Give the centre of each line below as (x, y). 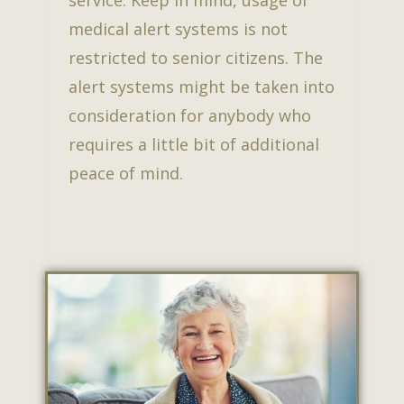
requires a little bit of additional (194, 145)
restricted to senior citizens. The (196, 58)
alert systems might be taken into (202, 87)
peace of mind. (126, 174)
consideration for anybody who (190, 116)
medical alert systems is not (178, 29)
